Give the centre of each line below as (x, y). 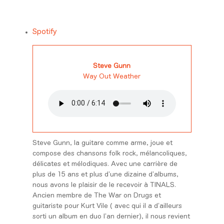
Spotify (44, 31)
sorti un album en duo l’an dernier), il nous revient (111, 216)
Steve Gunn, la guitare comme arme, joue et (102, 143)
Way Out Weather (112, 76)
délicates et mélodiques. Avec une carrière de (105, 164)
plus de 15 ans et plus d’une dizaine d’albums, (105, 174)
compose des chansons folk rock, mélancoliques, (109, 153)
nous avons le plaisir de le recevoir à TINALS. (104, 185)
